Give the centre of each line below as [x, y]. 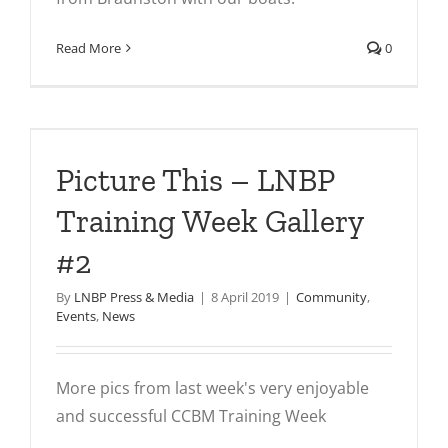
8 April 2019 [245, 297]
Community [331, 297]
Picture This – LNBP [195, 180]
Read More [88, 48]
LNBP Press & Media [134, 297]
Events [76, 316]
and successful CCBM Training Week [191, 416]
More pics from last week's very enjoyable [212, 388]
